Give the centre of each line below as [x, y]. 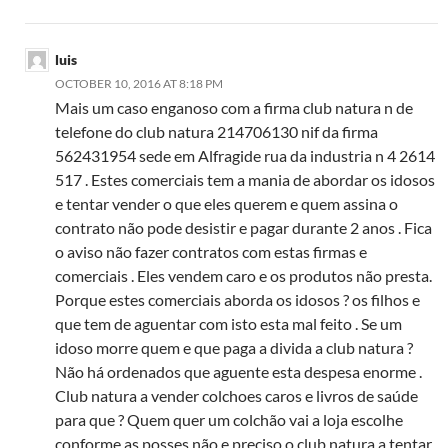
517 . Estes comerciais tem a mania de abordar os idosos [245, 180]
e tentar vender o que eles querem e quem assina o [226, 204]
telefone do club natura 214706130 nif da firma [216, 132]
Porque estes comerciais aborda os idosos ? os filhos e [237, 300]
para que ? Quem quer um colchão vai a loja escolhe [229, 420]
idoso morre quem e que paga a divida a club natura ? [234, 348]
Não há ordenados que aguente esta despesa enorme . [238, 372]
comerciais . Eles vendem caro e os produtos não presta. [243, 276]
